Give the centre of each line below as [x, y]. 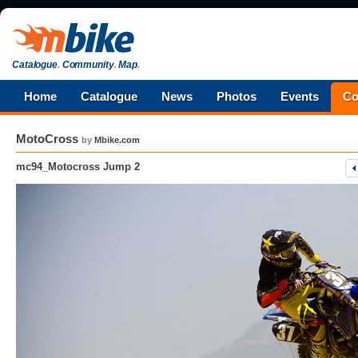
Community [87, 65]
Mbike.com [117, 140]
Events [300, 96]
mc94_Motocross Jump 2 [78, 167]
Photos [237, 96]
